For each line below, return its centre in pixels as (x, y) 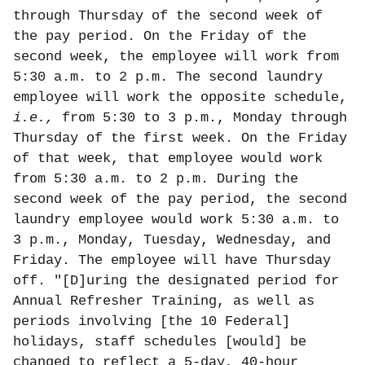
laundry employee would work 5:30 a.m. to (176, 220)
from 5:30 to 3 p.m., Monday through (204, 118)
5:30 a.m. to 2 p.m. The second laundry (168, 77)
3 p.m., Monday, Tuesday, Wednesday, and (172, 240)
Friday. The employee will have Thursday (172, 260)
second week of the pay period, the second (180, 199)
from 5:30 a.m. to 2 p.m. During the (156, 179)
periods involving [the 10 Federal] (152, 321)
